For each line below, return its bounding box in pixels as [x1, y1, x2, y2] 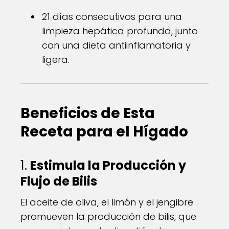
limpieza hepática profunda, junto [42, 25, 198, 37]
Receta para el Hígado [20, 122, 188, 142]
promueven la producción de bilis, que [20, 210, 196, 223]
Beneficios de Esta [20, 103, 155, 123]
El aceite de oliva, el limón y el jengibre [20, 196, 193, 209]
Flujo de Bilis [20, 173, 97, 190]
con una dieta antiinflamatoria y [42, 39, 191, 52]
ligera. [42, 53, 70, 66]
